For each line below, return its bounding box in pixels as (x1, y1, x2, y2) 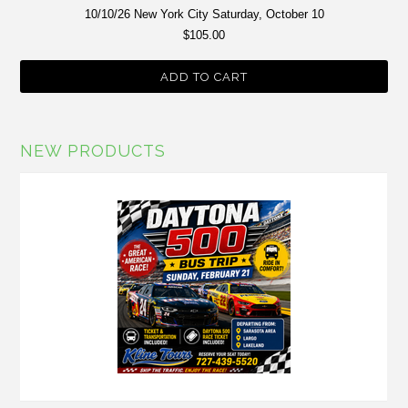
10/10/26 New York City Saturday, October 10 (84, 7, 324, 22)
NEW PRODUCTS (20, 141, 167, 161)
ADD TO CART (160, 70, 248, 85)
